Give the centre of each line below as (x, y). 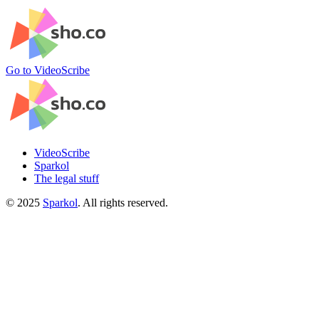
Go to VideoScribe (48, 70)
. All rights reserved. (123, 203)
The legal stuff (67, 178)
